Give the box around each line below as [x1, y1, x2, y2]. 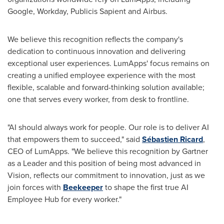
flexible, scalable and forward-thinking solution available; [7, 81, 204, 93]
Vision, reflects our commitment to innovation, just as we [7, 169, 205, 181]
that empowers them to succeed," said [7, 133, 142, 145]
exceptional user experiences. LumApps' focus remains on [7, 57, 209, 69]
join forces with [7, 181, 63, 193]
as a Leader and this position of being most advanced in [7, 157, 201, 169]
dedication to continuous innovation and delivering [7, 45, 185, 57]
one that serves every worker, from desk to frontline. [7, 93, 189, 105]
